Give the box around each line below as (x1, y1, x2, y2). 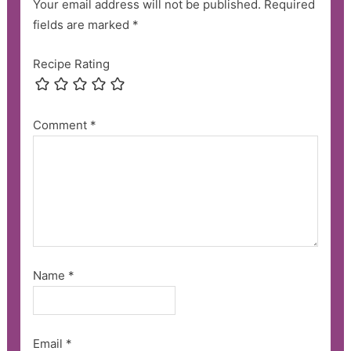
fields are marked (32, 16, 132, 32)
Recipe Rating (32, 56, 110, 71)
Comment (32, 117, 90, 132)
